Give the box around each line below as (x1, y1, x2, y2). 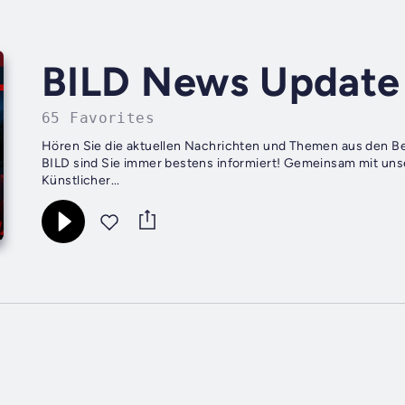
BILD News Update (42, 57, 400, 107)
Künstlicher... (42, 173, 120, 189)
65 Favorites (42, 109, 155, 127)
